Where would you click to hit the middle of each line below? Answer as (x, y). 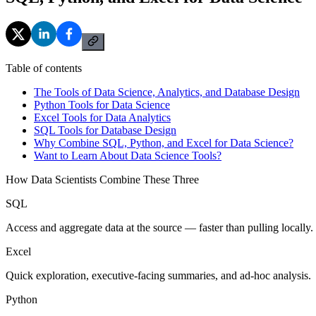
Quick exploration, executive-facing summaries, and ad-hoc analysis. (158, 275)
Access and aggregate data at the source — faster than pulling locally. (159, 227)
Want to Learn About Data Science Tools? (128, 155)
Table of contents (44, 68)
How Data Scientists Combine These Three (102, 179)
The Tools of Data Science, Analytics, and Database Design (167, 92)
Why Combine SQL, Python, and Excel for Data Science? (164, 142)
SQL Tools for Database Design (105, 130)
